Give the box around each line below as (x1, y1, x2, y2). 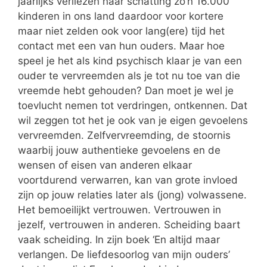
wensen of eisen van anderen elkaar (18, 159, 192, 172)
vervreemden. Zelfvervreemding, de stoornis (18, 129, 231, 142)
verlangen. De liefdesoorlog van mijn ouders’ (18, 249, 230, 261)
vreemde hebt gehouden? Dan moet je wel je (18, 85, 234, 97)
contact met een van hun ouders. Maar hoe (18, 40, 225, 52)
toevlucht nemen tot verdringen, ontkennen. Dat (18, 100, 247, 112)
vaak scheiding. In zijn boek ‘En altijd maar (18, 234, 220, 246)
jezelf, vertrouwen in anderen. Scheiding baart (18, 219, 240, 231)
